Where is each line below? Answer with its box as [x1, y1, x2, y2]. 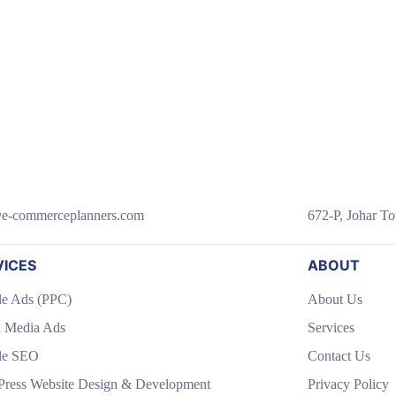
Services [308, 320, 355, 335]
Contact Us [308, 348, 371, 363]
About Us [308, 292, 363, 307]
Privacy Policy [308, 377, 390, 392]
